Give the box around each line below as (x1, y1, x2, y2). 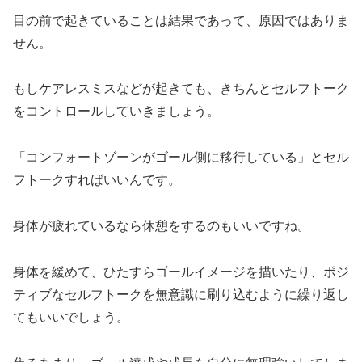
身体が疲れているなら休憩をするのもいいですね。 (13, 218, 310, 233)
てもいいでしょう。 (13, 309, 129, 324)
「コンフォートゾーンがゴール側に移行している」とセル (13, 150, 349, 165)
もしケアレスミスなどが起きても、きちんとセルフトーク (13, 82, 349, 96)
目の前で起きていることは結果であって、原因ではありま (13, 13, 349, 27)
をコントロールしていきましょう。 (13, 104, 220, 119)
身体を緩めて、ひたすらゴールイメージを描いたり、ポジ (13, 264, 349, 279)
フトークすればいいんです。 (13, 173, 181, 187)
